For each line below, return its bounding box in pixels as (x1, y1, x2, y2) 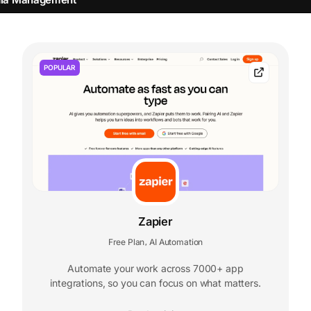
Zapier (138, 214, 173, 228)
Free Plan (108, 236, 145, 247)
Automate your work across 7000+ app (67, 262, 244, 274)
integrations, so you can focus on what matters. (50, 276, 261, 289)
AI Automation (149, 236, 203, 247)
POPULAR (44, 63, 76, 72)
